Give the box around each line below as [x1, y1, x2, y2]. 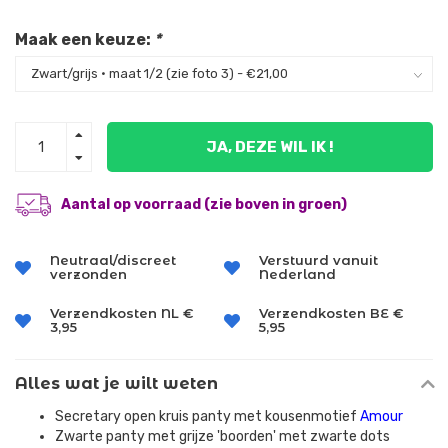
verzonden [50, 266, 127, 283]
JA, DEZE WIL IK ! [206, 137, 334, 156]
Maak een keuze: [15, 30, 154, 50]
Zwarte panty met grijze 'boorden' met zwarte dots [55, 428, 390, 446]
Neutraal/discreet [50, 252, 176, 269]
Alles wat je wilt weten [15, 373, 218, 394]
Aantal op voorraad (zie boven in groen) [61, 196, 347, 214]
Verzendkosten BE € [259, 305, 404, 322]
